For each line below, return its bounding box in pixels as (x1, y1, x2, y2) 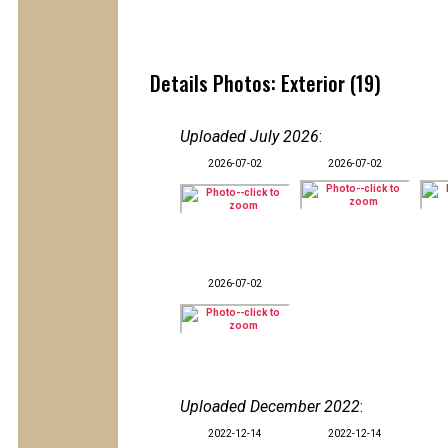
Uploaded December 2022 (180, 397, 360, 416)
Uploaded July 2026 (180, 127, 319, 146)
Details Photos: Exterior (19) (150, 68, 381, 98)
